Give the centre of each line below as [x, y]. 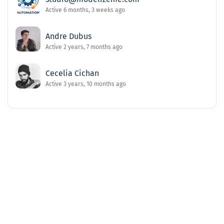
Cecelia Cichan [72, 73]
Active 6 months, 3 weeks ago [85, 10]
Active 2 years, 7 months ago [84, 47]
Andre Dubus [68, 36]
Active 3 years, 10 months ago [86, 84]
